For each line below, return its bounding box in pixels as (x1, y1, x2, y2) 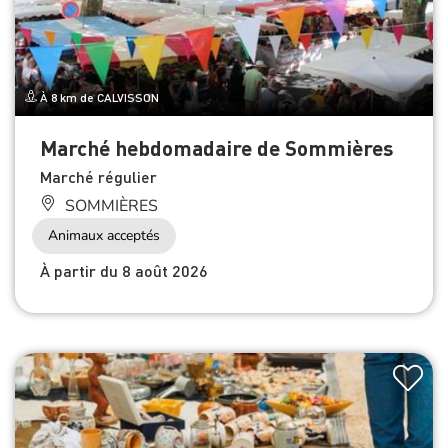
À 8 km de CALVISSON (37, 89, 159, 105)
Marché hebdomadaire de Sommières (40, 133, 393, 161)
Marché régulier (40, 165, 157, 187)
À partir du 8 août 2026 (40, 259, 208, 281)
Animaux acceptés (48, 225, 160, 245)
